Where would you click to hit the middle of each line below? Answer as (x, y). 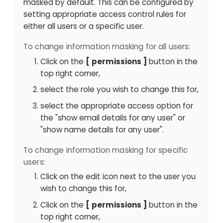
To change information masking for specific (106, 150)
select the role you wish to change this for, (119, 90)
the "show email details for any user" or (113, 117)
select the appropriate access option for (117, 106)
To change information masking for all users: (107, 47)
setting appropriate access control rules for (105, 14)
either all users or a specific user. (84, 26)
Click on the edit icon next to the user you (118, 177)
